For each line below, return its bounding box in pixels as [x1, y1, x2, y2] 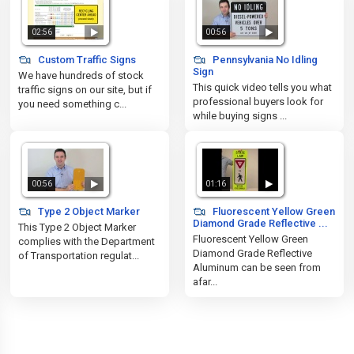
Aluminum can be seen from [192, 262, 321, 273]
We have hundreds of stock [18, 70, 145, 81]
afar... [192, 276, 217, 288]
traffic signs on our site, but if [18, 84, 153, 96]
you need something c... [18, 98, 127, 110]
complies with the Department [18, 235, 156, 247]
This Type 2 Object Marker [18, 221, 137, 233]
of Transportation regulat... [18, 250, 140, 262]
